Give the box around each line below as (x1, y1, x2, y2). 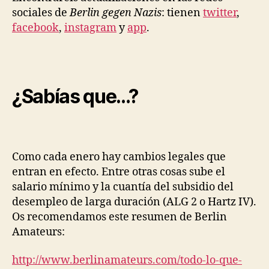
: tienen (162, 5, 203, 20)
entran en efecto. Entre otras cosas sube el (12, 165, 225, 179)
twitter (203, 5, 237, 20)
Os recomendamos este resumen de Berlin (12, 210, 227, 224)
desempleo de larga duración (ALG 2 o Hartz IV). (12, 195, 256, 209)
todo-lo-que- (180, 253, 242, 268)
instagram (64, 20, 116, 35)
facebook (12, 20, 59, 35)
